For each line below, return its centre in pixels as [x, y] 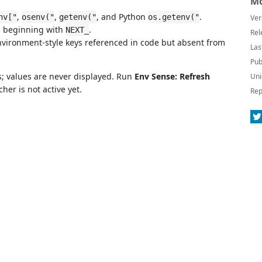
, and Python [122, 17]
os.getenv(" [174, 17]
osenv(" [38, 17]
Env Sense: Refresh [172, 76]
